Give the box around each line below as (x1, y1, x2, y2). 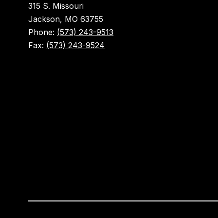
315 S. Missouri (28, 1, 84, 11)
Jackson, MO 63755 (28, 14, 104, 24)
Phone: (28, 27, 57, 37)
